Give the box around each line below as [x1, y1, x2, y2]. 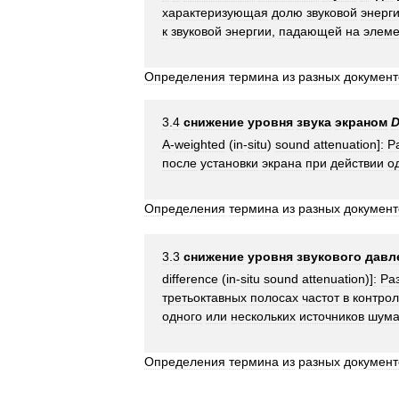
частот [302, 290, 339, 305]
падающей [279, 23, 342, 38]
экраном [335, 114, 387, 129]
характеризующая [162, 4, 268, 20]
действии [330, 155, 384, 170]
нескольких [231, 309, 296, 324]
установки [200, 155, 258, 170]
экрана [262, 155, 302, 170]
